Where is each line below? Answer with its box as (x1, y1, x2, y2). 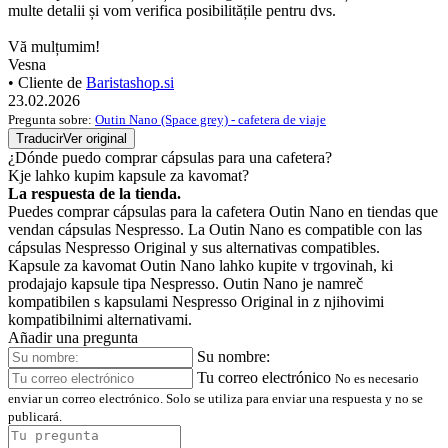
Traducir (16, 131, 63, 147)
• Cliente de (8, 74, 86, 92)
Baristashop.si (86, 74, 174, 92)
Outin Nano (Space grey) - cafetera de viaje (95, 112, 326, 128)
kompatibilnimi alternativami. (8, 311, 192, 329)
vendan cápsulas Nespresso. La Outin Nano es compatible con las (8, 221, 422, 239)
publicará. (8, 409, 62, 425)
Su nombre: (197, 348, 270, 366)
